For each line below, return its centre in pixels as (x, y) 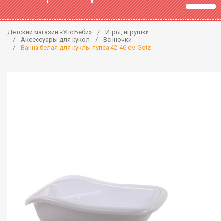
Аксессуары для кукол (55, 40)
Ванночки (117, 40)
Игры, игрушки (127, 32)
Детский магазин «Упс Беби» (50, 32)
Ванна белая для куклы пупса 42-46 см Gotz (86, 48)
